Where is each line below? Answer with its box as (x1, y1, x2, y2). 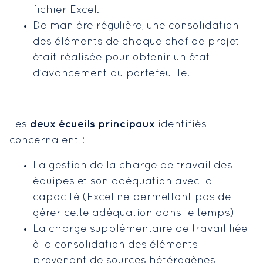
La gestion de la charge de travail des (33, 160, 232, 171)
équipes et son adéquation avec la (33, 176, 213, 187)
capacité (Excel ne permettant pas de (33, 192, 231, 203)
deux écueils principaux (30, 119, 155, 129)
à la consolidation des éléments (33, 240, 198, 250)
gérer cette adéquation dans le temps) (33, 208, 234, 218)
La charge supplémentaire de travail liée (33, 224, 248, 234)
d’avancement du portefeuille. (33, 68, 190, 79)
